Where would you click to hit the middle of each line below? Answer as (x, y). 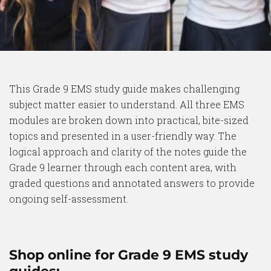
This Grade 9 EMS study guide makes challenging (124, 89)
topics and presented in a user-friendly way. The (123, 136)
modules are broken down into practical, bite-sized (129, 120)
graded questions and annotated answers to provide (132, 183)
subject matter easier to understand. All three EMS (127, 104)
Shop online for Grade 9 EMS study (129, 255)
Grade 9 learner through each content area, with (123, 167)
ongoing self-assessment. (69, 199)
